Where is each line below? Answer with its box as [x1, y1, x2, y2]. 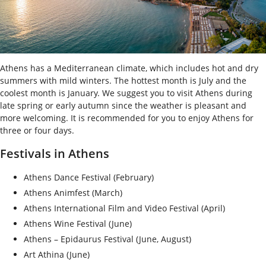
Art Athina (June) [24, 248, 90, 260]
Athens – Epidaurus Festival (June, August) [24, 233, 191, 245]
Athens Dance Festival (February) [24, 171, 154, 183]
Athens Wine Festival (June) [24, 217, 132, 229]
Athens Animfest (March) [24, 186, 122, 198]
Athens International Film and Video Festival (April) [24, 202, 225, 214]
